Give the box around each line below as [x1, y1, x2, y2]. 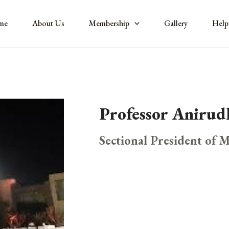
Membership [89, 18, 129, 29]
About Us [32, 18, 64, 29]
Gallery [164, 18, 188, 29]
